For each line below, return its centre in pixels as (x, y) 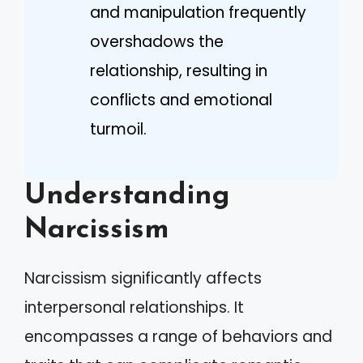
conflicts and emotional (181, 100)
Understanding (127, 196)
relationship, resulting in (179, 70)
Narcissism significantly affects (143, 278)
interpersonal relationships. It (134, 307)
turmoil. (118, 129)
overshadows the (157, 41)
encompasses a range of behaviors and (178, 337)
